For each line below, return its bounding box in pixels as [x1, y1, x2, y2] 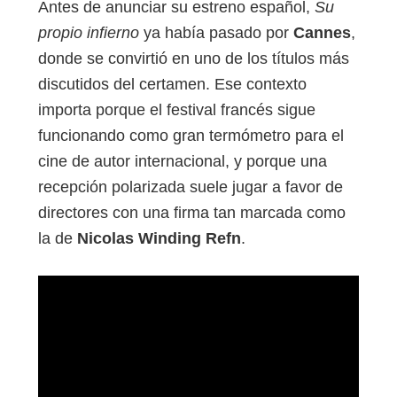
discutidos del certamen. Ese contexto [38, 75, 307, 94]
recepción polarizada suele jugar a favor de [38, 178, 343, 197]
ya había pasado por [139, 24, 293, 43]
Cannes [293, 24, 351, 43]
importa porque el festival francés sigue [38, 101, 315, 120]
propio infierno [38, 24, 139, 43]
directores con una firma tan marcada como [38, 204, 346, 222]
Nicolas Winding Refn [77, 230, 241, 248]
